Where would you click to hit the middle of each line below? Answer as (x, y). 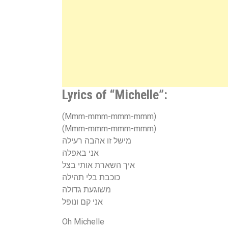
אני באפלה (80, 153)
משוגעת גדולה (87, 189)
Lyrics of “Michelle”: (115, 94)
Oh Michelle (83, 221)
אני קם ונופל (82, 202)
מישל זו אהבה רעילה (97, 140)
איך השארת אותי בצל (98, 165)
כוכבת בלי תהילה (91, 177)
